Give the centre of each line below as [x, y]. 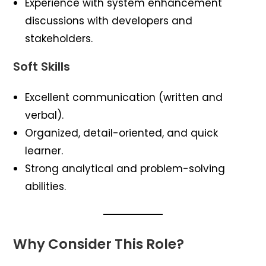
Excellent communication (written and [124, 97]
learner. [44, 151]
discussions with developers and [109, 20]
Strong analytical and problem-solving [125, 168]
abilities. [46, 186]
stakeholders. [59, 38]
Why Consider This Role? [99, 244]
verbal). [45, 115]
